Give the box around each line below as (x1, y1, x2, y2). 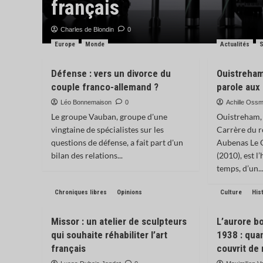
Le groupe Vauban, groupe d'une (51, 112, 167, 122)
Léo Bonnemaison (60, 99, 112, 106)
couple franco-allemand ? (51, 81, 159, 93)
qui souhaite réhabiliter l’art (51, 229, 167, 241)
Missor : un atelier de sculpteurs (51, 215, 187, 227)
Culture (220, 188, 242, 196)
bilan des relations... (51, 150, 123, 160)
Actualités (220, 41, 250, 48)
